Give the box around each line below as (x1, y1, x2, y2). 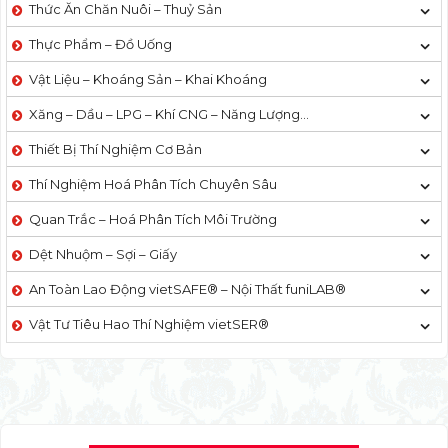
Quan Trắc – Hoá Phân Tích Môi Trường (29, 210, 277, 227)
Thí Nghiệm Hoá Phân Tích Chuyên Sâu (29, 175, 277, 192)
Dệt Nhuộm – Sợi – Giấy (29, 245, 177, 262)
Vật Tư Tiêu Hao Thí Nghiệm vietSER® (29, 315, 269, 332)
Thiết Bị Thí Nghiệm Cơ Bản (29, 140, 202, 157)
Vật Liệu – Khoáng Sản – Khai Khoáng (29, 70, 267, 87)
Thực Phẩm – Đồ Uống (29, 35, 172, 52)
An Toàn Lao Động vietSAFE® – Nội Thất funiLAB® (29, 280, 346, 297)
